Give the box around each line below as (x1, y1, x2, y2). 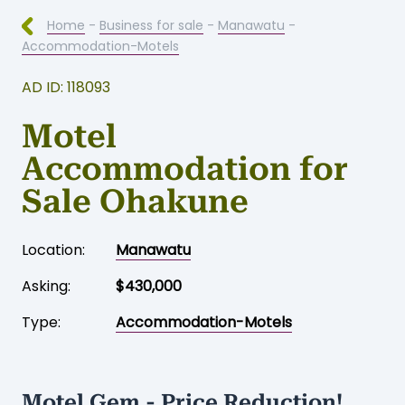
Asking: (22, 377, 71, 398)
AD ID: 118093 (22, 178, 110, 199)
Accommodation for (22, 251, 348, 289)
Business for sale (99, 117, 203, 136)
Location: (22, 341, 85, 362)
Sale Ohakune (22, 284, 249, 322)
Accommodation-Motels (22, 138, 179, 156)
